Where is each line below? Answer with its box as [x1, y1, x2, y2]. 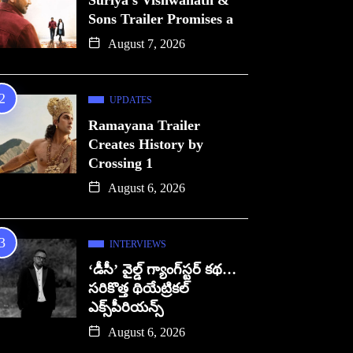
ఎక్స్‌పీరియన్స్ [88, 299, 163, 315]
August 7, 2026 [105, 37, 185, 50]
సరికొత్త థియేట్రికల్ [88, 281, 189, 296]
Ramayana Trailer [88, 117, 200, 133]
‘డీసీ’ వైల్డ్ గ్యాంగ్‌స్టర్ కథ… [88, 262, 236, 277]
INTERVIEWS [110, 239, 166, 250]
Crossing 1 [88, 155, 153, 171]
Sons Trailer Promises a [88, 11, 233, 27]
